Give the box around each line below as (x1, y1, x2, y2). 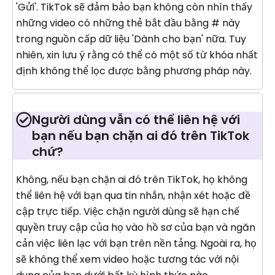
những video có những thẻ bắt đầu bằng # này (16, 15, 240, 30)
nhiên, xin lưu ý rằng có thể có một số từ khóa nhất (16, 47, 258, 62)
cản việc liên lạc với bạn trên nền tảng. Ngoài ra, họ (16, 236, 257, 250)
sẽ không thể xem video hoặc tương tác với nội (16, 252, 239, 266)
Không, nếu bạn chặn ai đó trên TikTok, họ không (16, 172, 247, 187)
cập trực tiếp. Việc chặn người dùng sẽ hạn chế (16, 204, 239, 219)
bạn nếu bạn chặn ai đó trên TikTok (32, 126, 249, 144)
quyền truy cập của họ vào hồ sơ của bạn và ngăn (16, 220, 255, 234)
